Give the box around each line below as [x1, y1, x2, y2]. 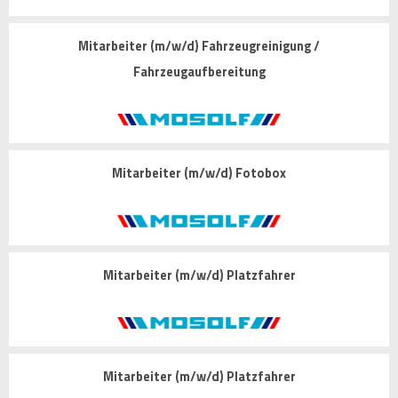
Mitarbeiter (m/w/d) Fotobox [112, 163, 286, 184]
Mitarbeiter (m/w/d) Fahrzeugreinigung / [78, 36, 320, 56]
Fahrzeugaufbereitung [132, 62, 266, 82]
